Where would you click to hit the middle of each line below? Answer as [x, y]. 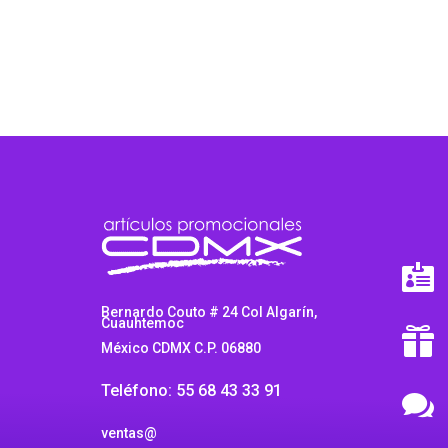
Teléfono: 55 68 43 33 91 [191, 391]
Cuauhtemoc [142, 322]
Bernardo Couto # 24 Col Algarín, [208, 311]
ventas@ [128, 432]
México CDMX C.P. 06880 [180, 347]
